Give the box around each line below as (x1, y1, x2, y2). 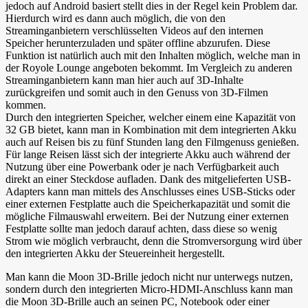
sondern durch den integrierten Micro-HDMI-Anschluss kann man (5, 283, 293, 296)
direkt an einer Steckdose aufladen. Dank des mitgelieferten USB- (5, 173, 291, 186)
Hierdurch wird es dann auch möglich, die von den (5, 12, 225, 25)
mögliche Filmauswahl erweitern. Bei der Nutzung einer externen (5, 210, 289, 223)
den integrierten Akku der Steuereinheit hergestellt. (5, 247, 225, 260)
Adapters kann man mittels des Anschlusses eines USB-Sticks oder (5, 186, 295, 198)
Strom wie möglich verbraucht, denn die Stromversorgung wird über (5, 235, 302, 247)
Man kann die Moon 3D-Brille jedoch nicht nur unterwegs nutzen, (5, 271, 293, 283)
